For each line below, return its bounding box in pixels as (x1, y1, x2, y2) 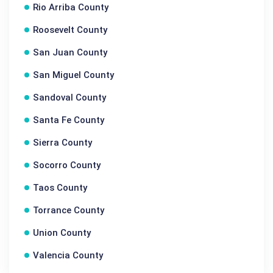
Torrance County (33, 205, 104, 216)
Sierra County (33, 137, 92, 148)
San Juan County (33, 47, 107, 58)
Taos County (33, 182, 87, 193)
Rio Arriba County (33, 2, 108, 13)
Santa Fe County (33, 115, 104, 126)
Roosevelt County (33, 24, 107, 35)
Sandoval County (33, 92, 106, 103)
